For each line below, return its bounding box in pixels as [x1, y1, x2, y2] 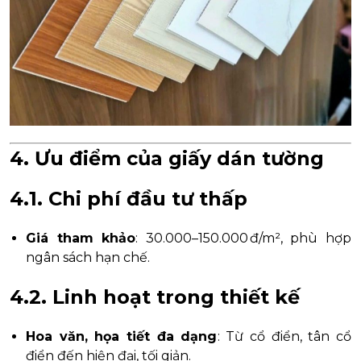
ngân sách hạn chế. [26, 249, 150, 265]
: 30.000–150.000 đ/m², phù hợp [135, 230, 352, 246]
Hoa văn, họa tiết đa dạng [26, 328, 218, 344]
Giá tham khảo [26, 230, 136, 246]
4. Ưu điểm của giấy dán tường [10, 146, 324, 170]
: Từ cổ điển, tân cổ [217, 328, 351, 344]
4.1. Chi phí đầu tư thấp [10, 186, 247, 210]
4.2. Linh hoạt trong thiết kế [10, 284, 300, 309]
